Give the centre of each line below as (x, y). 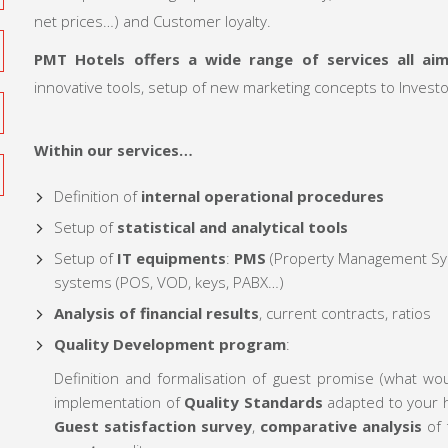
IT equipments (169, 258)
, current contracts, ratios (345, 313)
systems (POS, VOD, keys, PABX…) (169, 282)
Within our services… (113, 150)
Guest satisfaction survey (153, 426)
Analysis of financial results (156, 313)
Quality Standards (253, 402)
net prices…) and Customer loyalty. (152, 21)
